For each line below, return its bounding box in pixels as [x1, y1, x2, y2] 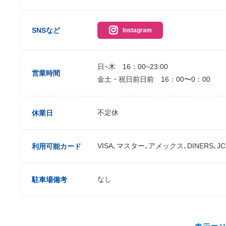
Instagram [122, 27, 152, 34]
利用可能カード [32, 142, 81, 150]
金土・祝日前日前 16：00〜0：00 [97, 75, 210, 84]
